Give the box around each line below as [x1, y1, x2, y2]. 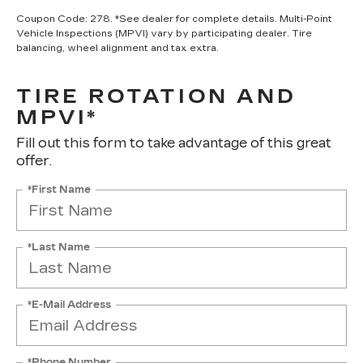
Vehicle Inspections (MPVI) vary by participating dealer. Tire [16, 28, 312, 39]
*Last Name [28, 241, 90, 253]
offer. [16, 153, 52, 169]
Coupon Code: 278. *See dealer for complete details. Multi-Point [16, 14, 332, 24]
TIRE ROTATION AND [16, 85, 297, 108]
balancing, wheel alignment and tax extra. [16, 43, 219, 53]
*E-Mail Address [28, 298, 111, 310]
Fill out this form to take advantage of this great [16, 135, 331, 151]
